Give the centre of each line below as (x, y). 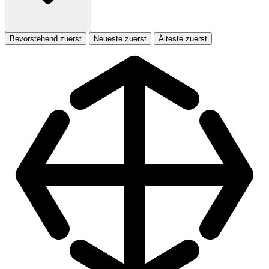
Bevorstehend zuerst (46, 38)
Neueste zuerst (120, 38)
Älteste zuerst (183, 38)
